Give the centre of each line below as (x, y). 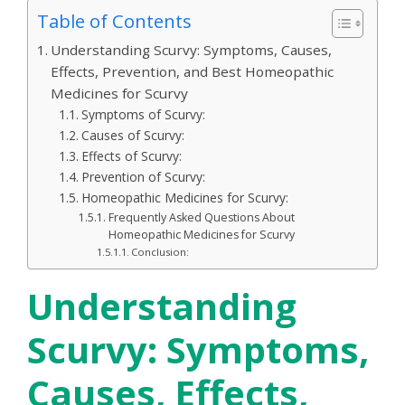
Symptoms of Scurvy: (143, 114)
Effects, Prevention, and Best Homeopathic (193, 71)
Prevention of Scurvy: (143, 176)
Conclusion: (160, 251)
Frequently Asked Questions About (201, 217)
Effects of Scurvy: (131, 155)
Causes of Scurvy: (132, 135)
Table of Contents (114, 20)
